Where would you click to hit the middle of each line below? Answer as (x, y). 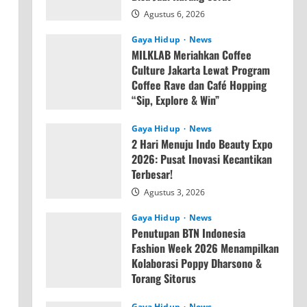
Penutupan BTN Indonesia (188, 233)
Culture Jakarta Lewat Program (200, 70)
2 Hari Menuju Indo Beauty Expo (202, 144)
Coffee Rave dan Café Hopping (199, 85)
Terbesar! (152, 174)
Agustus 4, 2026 (173, 119)
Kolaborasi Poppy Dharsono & (196, 263)
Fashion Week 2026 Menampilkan (205, 248)
